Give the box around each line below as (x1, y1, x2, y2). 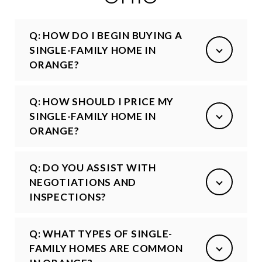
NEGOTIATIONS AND (29, 175, 136, 188)
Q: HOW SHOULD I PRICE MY (29, 95, 174, 108)
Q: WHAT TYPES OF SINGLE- (29, 227, 173, 240)
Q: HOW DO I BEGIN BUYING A (29, 29, 182, 42)
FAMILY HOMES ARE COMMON (29, 242, 183, 254)
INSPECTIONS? (29, 190, 106, 203)
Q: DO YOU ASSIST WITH (29, 161, 156, 174)
